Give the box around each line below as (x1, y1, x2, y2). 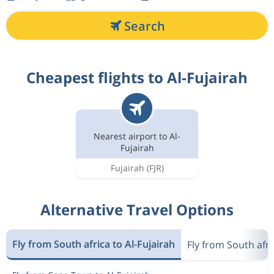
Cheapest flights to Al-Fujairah (26, 67, 248, 87)
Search (124, 17, 165, 34)
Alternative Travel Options (40, 199, 234, 220)
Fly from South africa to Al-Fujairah (12, 237, 175, 251)
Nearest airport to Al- (94, 130, 180, 142)
